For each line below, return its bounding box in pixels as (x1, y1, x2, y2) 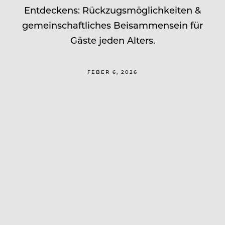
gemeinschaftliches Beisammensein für (22, 19, 203, 31)
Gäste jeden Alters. (70, 34, 155, 46)
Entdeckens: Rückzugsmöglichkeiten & (24, 4, 201, 16)
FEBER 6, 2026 (87, 68, 138, 75)
